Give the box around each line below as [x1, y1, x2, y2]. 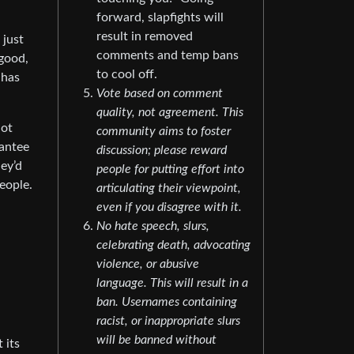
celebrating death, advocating [96, 239, 250, 252]
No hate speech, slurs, [96, 220, 209, 233]
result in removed [96, 30, 193, 43]
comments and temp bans [96, 49, 239, 62]
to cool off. [96, 68, 157, 81]
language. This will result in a [96, 277, 248, 290]
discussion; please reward [96, 144, 227, 157]
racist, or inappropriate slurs [96, 314, 240, 328]
